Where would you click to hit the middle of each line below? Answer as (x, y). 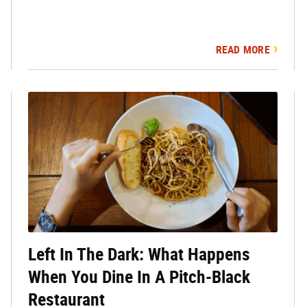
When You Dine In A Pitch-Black (139, 277)
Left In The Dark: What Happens (139, 255)
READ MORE (243, 49)
